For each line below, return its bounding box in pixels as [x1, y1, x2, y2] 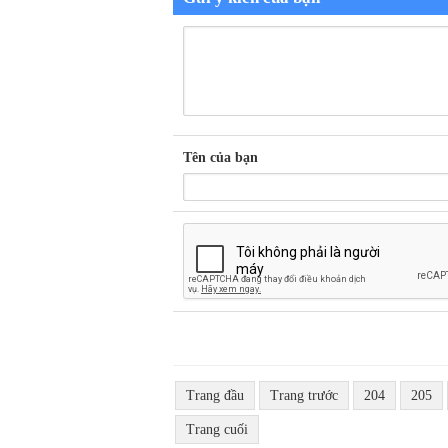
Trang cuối [186, 422, 248, 438]
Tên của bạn [183, 150, 258, 166]
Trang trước [270, 388, 338, 404]
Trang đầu [186, 388, 244, 404]
